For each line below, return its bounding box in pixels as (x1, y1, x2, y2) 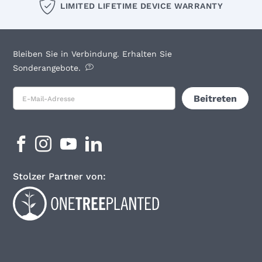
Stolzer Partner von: (13, 171, 106, 182)
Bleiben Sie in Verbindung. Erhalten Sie (13, 49, 173, 59)
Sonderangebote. (13, 63, 81, 73)
